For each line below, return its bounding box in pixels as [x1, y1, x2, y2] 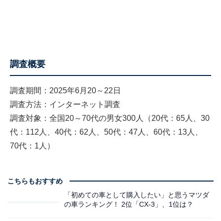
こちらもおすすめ [7, 177, 63, 185]
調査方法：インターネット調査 [10, 100, 120, 109]
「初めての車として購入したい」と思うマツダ [64, 190, 209, 199]
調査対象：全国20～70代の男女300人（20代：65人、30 [10, 113, 210, 122]
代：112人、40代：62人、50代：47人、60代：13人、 [10, 127, 203, 136]
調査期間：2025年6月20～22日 [10, 86, 121, 95]
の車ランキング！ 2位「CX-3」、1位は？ [64, 200, 193, 208]
